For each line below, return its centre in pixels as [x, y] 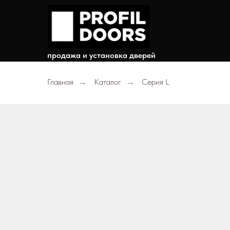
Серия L [156, 82]
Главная [60, 82]
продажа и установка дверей [101, 55]
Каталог [108, 82]
